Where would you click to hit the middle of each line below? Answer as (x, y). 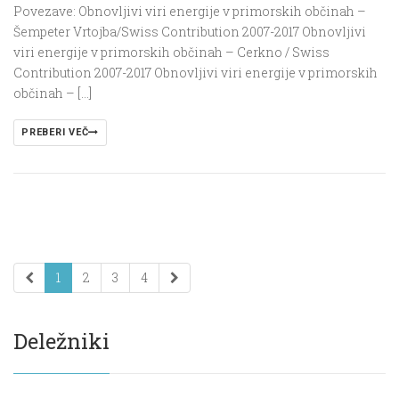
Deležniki (61, 342)
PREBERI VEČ (55, 133)
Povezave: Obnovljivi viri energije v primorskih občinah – (190, 12)
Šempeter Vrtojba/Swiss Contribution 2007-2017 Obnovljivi (190, 32)
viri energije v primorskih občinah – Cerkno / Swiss (171, 53)
